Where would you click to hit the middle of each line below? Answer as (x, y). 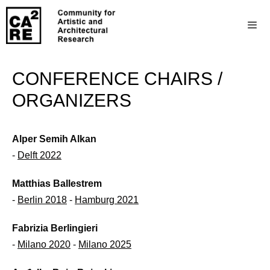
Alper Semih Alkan (54, 139)
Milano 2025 (105, 244)
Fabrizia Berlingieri (55, 228)
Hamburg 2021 (107, 200)
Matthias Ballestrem (57, 184)
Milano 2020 (44, 244)
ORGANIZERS (72, 100)
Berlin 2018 (42, 200)
